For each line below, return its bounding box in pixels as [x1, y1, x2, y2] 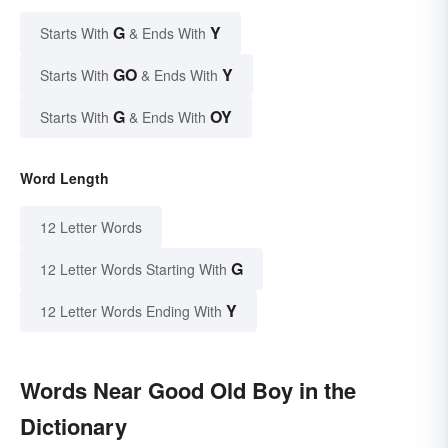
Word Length [20, 167, 109, 188]
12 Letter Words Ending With [40, 300, 222, 321]
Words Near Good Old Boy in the [20, 373, 356, 406]
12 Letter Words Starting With [40, 258, 227, 279]
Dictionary [20, 409, 127, 442]
